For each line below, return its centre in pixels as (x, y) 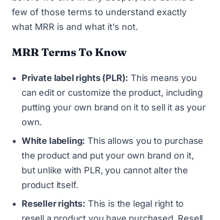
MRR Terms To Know (69, 52)
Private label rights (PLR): (75, 78)
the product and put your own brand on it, (108, 155)
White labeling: (54, 140)
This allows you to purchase (144, 140)
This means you (163, 78)
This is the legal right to (135, 203)
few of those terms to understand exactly (99, 12)
